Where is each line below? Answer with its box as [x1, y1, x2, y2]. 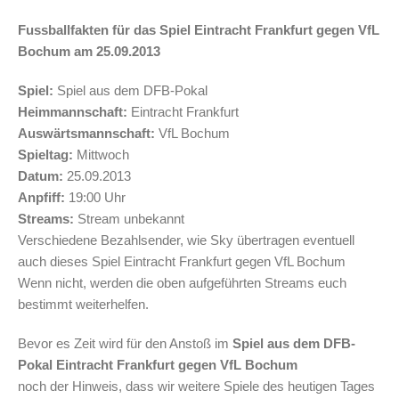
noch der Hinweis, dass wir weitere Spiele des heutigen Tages [18, 378, 375, 394]
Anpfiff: [18, 189, 65, 205]
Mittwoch [73, 146, 129, 162]
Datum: [18, 167, 63, 183]
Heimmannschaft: [18, 103, 127, 119]
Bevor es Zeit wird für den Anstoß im [18, 335, 232, 351]
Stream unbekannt [74, 210, 184, 226]
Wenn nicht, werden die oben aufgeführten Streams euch [18, 274, 346, 290]
